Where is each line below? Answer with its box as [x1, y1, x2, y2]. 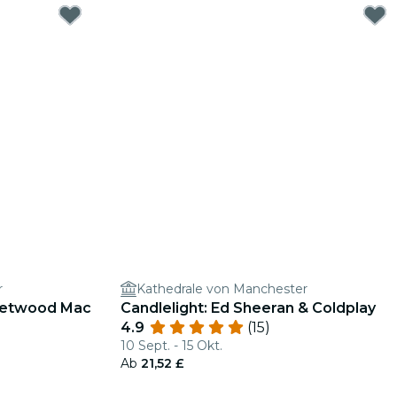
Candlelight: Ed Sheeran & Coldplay [121, 300, 376, 316]
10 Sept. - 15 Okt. [121, 338, 222, 354]
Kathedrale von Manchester [136, 281, 307, 297]
